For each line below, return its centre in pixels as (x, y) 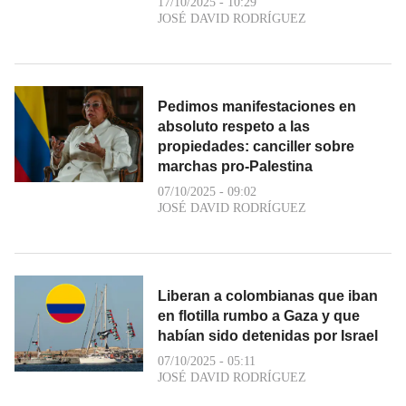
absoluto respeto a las (234, 126)
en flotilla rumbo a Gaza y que (259, 315)
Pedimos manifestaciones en (257, 106)
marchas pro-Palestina (235, 166)
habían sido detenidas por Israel (268, 335)
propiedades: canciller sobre (256, 146)
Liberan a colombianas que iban (268, 295)
